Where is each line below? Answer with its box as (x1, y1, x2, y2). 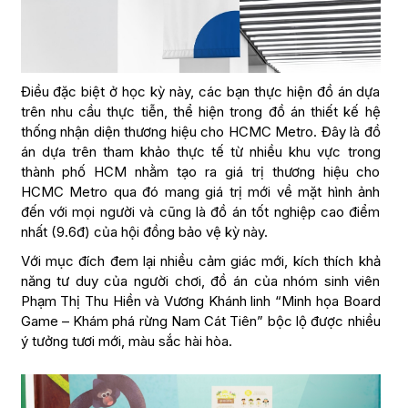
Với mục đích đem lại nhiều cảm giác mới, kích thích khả (20, 252, 381, 270)
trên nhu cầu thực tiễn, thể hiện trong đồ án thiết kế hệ (20, 103, 381, 121)
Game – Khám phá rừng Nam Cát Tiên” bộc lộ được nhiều (20, 312, 381, 331)
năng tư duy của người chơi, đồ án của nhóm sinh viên (20, 272, 381, 291)
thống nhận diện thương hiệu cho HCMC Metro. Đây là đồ (20, 123, 381, 141)
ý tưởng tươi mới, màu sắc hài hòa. (20, 332, 232, 351)
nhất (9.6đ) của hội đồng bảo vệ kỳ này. (20, 223, 268, 241)
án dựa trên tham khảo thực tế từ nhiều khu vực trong (20, 143, 381, 161)
